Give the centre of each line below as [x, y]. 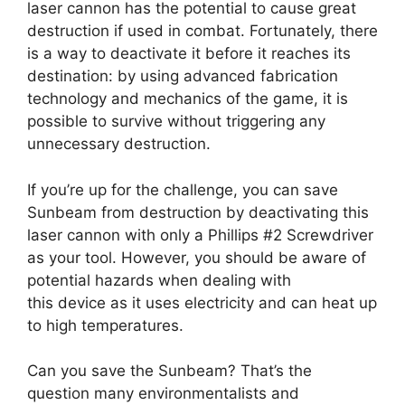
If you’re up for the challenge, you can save [183, 189]
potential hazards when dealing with [159, 280]
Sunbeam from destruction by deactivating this [198, 212]
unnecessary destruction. [119, 144]
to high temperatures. [105, 325]
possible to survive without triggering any [176, 122]
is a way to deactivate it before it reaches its [189, 54]
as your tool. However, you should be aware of [197, 257]
